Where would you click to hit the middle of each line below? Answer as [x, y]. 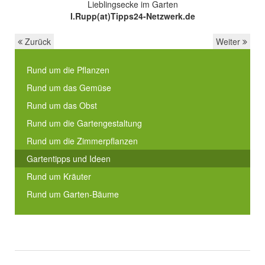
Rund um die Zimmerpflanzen [82, 141]
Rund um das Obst [62, 105]
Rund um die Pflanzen [68, 70]
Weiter [229, 41]
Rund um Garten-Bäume [73, 194]
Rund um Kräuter [59, 176]
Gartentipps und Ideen [69, 159]
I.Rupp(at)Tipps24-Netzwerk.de [132, 16]
